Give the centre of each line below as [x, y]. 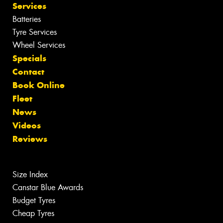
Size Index [30, 174]
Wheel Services [39, 45]
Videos [27, 125]
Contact [28, 71]
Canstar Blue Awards [48, 187]
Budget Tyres [34, 200]
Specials [29, 58]
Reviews [30, 139]
